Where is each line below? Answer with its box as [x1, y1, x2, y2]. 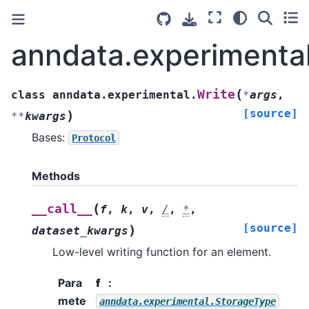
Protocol [72, 132, 116, 143]
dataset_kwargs [32, 224, 128, 238]
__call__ [32, 202, 92, 217]
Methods [32, 168, 80, 183]
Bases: [32, 130, 68, 144]
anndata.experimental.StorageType [99, 295, 276, 307]
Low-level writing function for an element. [52, 245, 271, 259]
